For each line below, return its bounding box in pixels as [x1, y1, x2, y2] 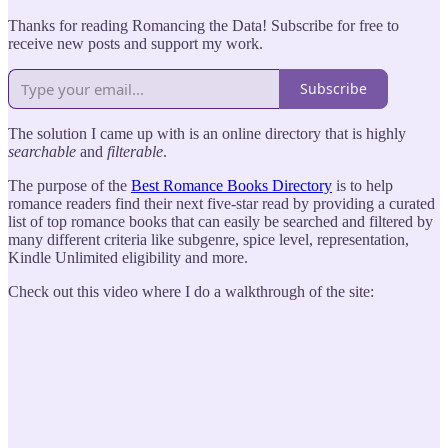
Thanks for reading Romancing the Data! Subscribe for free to [8, 16, 399, 34]
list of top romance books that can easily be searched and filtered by [8, 212, 433, 230]
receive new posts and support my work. [8, 34, 263, 52]
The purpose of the [8, 176, 131, 194]
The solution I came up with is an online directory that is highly [8, 124, 406, 142]
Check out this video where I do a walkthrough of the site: [8, 282, 374, 300]
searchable [8, 142, 76, 160]
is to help [332, 176, 393, 194]
